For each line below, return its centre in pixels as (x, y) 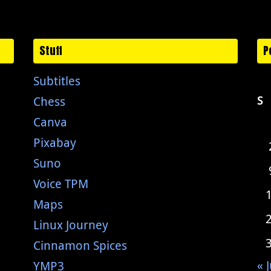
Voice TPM (60, 184)
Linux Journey (70, 225)
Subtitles (57, 81)
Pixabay (54, 142)
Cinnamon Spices (80, 245)
